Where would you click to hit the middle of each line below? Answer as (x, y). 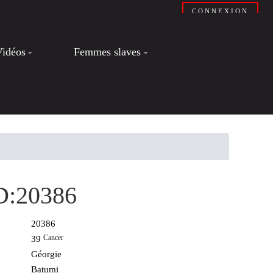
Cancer (54, 238)
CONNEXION (221, 11)
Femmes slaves (107, 52)
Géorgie (47, 254)
